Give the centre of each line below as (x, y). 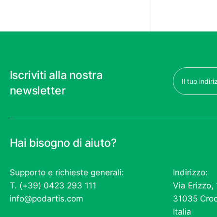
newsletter (38, 91)
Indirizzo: (191, 173)
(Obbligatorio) (195, 85)
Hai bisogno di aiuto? (63, 142)
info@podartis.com (46, 199)
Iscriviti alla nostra (56, 75)
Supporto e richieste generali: (67, 173)
